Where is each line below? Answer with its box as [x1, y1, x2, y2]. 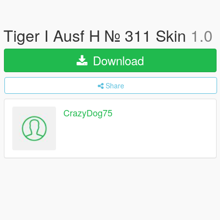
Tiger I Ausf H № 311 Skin [3, 24, 191, 46]
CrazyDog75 [63, 106, 112, 119]
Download [89, 52, 144, 69]
